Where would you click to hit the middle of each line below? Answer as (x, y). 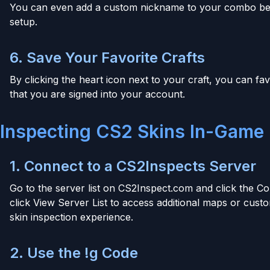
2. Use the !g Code (74, 253)
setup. (24, 21)
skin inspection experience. (71, 217)
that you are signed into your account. (97, 94)
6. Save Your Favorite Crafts (107, 57)
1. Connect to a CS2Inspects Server (133, 166)
